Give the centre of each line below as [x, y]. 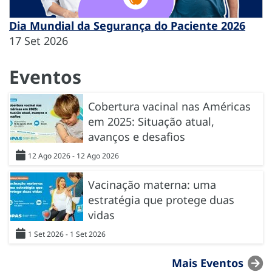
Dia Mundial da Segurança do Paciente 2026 [127, 26]
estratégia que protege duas [161, 200]
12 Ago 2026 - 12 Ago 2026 [73, 156]
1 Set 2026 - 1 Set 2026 [67, 234]
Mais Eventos [208, 263]
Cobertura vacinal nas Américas [169, 107]
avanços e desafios [137, 137]
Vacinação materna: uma [152, 185]
